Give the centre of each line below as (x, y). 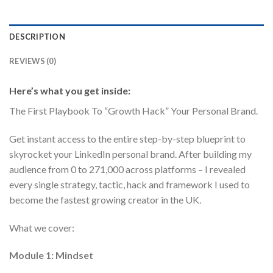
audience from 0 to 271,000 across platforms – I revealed (127, 169)
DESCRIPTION (37, 36)
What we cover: (42, 227)
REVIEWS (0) (33, 61)
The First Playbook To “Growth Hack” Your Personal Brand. (133, 110)
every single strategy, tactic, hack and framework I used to (129, 184)
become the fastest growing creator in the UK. (105, 199)
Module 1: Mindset (51, 255)
